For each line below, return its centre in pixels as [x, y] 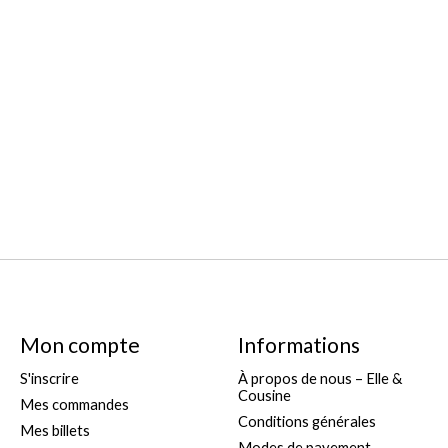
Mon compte [79, 344]
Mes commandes [74, 404]
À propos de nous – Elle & [319, 378]
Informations [298, 344]
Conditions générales [306, 421]
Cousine [264, 395]
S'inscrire [49, 378]
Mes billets [54, 431]
